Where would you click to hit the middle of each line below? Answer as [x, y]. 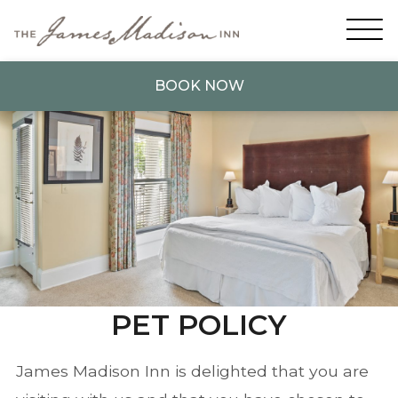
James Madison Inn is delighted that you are [192, 371]
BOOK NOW [199, 86]
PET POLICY [199, 325]
